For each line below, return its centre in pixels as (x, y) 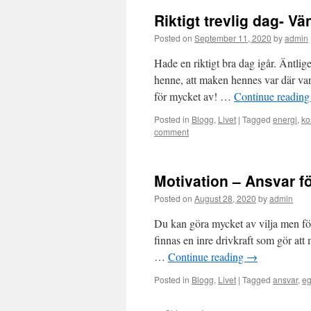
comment (171, 132)
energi (285, 119)
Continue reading (207, 257)
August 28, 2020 (225, 198)
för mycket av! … (194, 96)
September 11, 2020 (233, 38)
